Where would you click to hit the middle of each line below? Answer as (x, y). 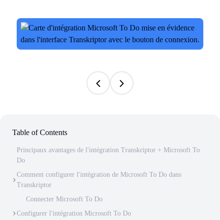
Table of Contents (40, 132)
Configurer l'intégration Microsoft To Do (74, 213)
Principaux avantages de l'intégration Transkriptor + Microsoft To (108, 150)
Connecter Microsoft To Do (64, 199)
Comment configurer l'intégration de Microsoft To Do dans (99, 175)
